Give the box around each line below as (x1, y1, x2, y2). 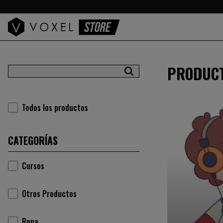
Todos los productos (22, 102, 88, 113)
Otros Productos (22, 188, 77, 200)
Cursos (22, 160, 44, 172)
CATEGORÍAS (8, 133, 58, 148)
